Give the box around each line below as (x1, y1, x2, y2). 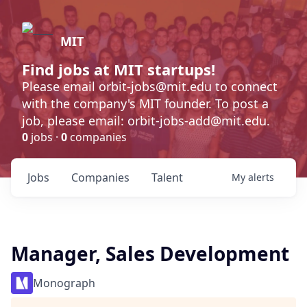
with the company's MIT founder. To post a (22, 95, 269, 112)
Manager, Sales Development (11, 241, 289, 267)
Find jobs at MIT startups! (22, 59, 215, 79)
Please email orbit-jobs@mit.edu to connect (22, 78, 278, 95)
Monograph (33, 275, 95, 291)
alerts (248, 171, 274, 184)
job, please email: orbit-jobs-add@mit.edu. (22, 112, 270, 129)
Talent (151, 170, 183, 185)
